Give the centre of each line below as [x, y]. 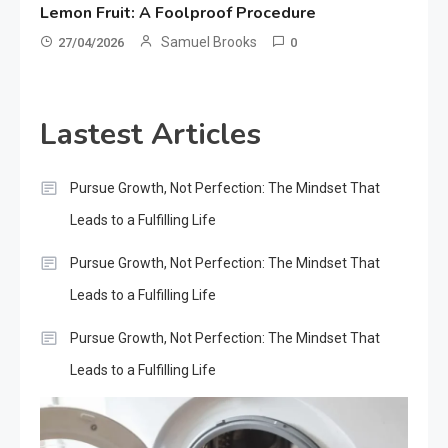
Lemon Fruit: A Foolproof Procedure [178, 13]
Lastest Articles [150, 135]
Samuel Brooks [209, 42]
